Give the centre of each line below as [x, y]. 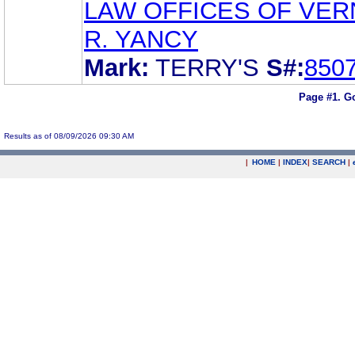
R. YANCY [141, 39]
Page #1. [321, 97]
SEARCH [329, 162]
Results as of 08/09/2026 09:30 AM [69, 136]
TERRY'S [207, 67]
